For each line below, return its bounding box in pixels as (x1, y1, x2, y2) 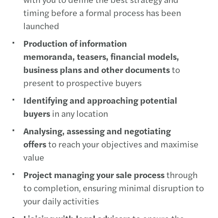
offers (23, 138, 46, 150)
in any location (52, 107, 108, 119)
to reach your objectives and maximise (46, 138, 199, 150)
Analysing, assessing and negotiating (23, 125, 171, 137)
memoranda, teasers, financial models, (23, 50, 179, 62)
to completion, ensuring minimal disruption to (23, 182, 204, 194)
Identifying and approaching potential (23, 94, 177, 106)
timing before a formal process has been (23, 6, 181, 18)
